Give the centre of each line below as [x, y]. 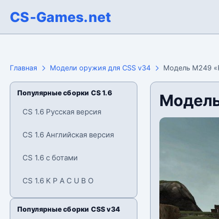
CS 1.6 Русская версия [62, 112]
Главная [23, 68]
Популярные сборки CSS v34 [69, 209]
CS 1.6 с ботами [50, 158]
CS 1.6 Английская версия [68, 135]
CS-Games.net [61, 17]
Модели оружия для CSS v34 [100, 68]
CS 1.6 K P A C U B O [58, 181]
